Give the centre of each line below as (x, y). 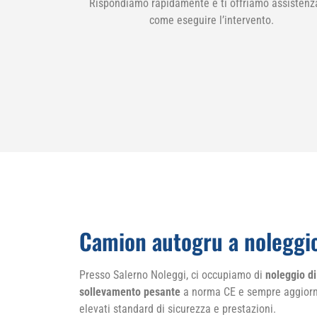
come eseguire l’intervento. (211, 21)
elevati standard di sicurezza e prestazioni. (178, 309)
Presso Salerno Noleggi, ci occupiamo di (172, 275)
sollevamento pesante (130, 292)
